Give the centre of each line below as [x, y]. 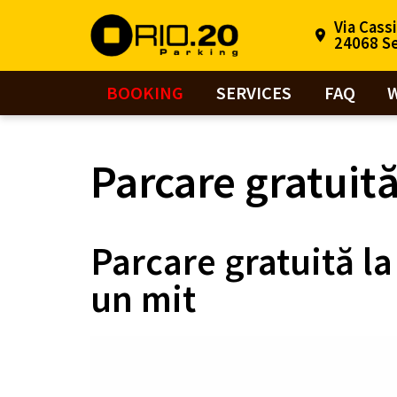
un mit [143, 298]
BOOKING [145, 93]
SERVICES [254, 93]
